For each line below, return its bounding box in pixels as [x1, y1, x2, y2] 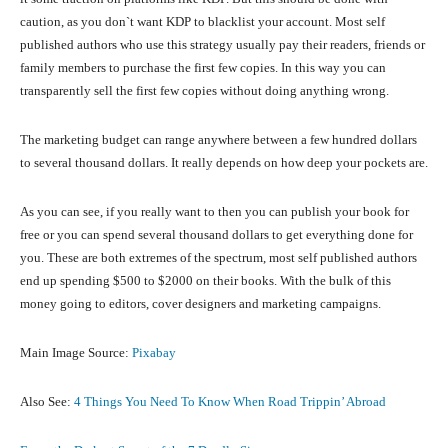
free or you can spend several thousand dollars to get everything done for [20, 227, 413, 243]
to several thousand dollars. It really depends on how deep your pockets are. [20, 155, 428, 171]
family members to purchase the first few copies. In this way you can [20, 60, 386, 76]
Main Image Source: [20, 345, 132, 361]
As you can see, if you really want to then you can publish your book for [20, 204, 409, 220]
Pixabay [132, 345, 176, 361]
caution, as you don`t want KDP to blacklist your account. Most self [20, 14, 385, 30]
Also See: [20, 394, 74, 410]
